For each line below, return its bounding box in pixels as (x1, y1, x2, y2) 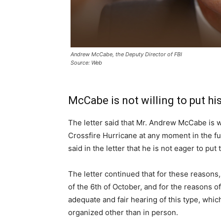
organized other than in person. (68, 207, 178, 217)
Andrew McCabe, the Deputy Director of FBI (71, 50, 182, 58)
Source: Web (71, 59, 102, 66)
